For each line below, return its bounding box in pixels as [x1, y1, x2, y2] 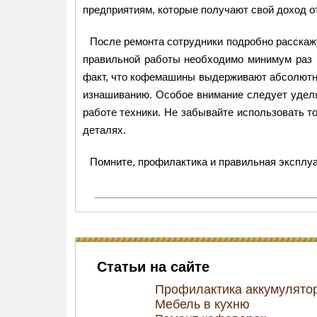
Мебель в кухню [154, 297, 250, 311]
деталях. [82, 124, 126, 136]
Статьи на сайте [96, 259, 209, 275]
